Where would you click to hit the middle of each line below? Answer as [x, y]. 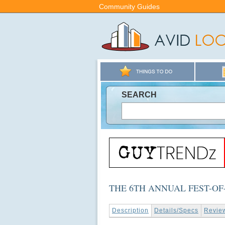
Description [130, 211]
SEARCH [139, 95]
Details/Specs [176, 211]
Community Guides [129, 7]
